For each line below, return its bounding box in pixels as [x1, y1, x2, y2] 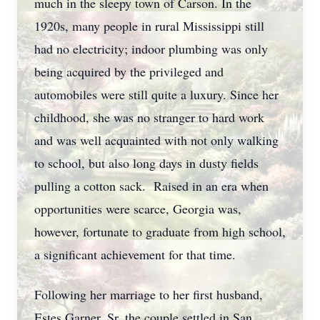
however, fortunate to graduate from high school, [34, 223, 286, 240]
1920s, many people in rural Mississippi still [34, 17, 264, 34]
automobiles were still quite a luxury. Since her [34, 86, 279, 103]
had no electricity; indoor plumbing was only [34, 40, 268, 57]
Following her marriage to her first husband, [34, 286, 263, 303]
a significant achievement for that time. [34, 246, 236, 263]
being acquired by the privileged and [34, 63, 224, 80]
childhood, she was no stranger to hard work [34, 109, 264, 126]
